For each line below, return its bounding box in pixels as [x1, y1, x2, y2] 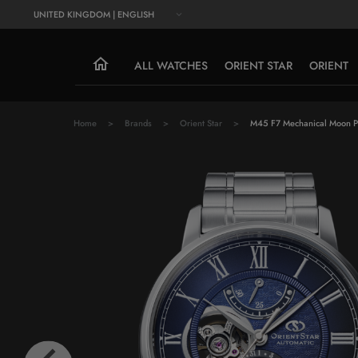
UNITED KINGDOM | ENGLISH [33, 8, 154, 21]
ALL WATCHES [134, 58, 209, 74]
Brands [125, 117, 152, 129]
